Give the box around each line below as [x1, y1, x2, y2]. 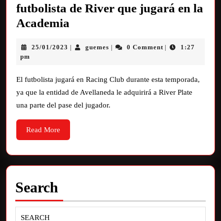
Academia [16, 16, 70, 30]
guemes [85, 43, 110, 51]
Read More [26, 125, 60, 134]
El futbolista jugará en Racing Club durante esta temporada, [16, 75, 200, 83]
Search [15, 179, 58, 195]
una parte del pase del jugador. [16, 101, 110, 109]
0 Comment [126, 43, 163, 51]
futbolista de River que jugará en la [16, 1, 203, 15]
